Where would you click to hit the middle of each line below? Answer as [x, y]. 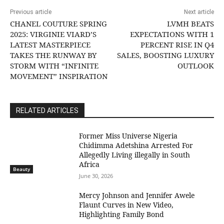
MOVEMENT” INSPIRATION [59, 76]
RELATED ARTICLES [47, 110]
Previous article [31, 12]
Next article [199, 12]
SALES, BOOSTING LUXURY [165, 55]
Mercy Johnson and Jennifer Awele [137, 195]
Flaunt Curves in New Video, [126, 204]
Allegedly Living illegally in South [135, 154]
